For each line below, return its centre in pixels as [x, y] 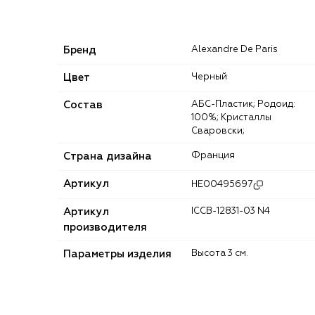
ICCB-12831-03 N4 [232, 211]
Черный [212, 77]
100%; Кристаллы [231, 117]
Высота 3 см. [223, 253]
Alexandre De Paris [238, 49]
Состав [83, 105]
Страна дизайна [108, 156]
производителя [105, 227]
